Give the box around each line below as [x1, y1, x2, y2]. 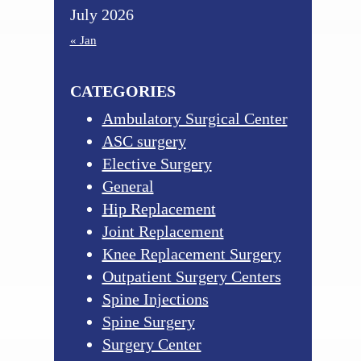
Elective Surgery [102, 154, 212, 172]
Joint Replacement [102, 222, 224, 240]
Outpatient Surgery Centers [102, 267, 281, 285]
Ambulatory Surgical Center [102, 109, 288, 127]
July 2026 [69, 5, 134, 23]
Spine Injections [102, 289, 209, 308]
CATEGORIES [69, 81, 176, 100]
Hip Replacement [102, 199, 216, 218]
